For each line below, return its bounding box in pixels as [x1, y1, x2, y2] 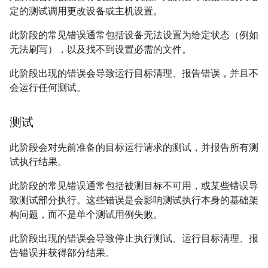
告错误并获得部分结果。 [10, 247, 115, 259]
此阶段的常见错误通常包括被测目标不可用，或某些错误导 [10, 180, 258, 192]
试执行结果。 [10, 156, 67, 168]
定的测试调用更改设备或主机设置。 [10, 5, 163, 17]
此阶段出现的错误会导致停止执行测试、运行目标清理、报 [10, 233, 258, 245]
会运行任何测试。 [10, 82, 86, 94]
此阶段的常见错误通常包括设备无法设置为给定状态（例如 [10, 29, 258, 41]
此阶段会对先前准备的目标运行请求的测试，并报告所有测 [10, 142, 258, 154]
